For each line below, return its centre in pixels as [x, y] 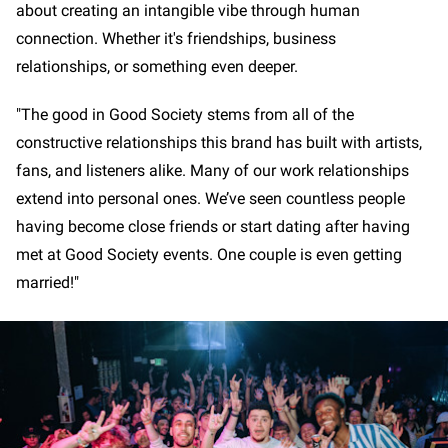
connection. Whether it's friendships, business [176, 39]
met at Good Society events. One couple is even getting [209, 255]
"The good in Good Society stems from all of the [185, 115]
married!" [47, 283]
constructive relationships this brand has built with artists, [219, 143]
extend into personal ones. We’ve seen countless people [210, 199]
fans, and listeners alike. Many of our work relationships [212, 171]
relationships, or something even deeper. [157, 67]
